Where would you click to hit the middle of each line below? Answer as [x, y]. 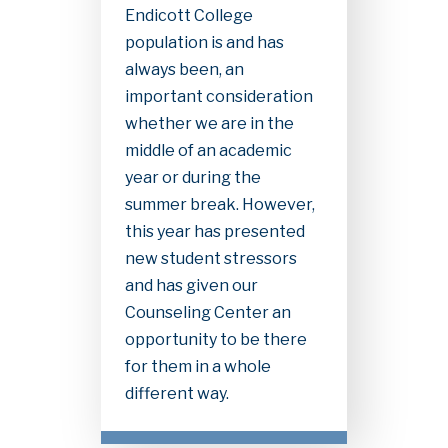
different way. [176, 393]
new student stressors [210, 258]
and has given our [191, 285]
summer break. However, [219, 204]
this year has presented [214, 231]
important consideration [218, 96]
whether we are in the [209, 123]
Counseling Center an [207, 312]
